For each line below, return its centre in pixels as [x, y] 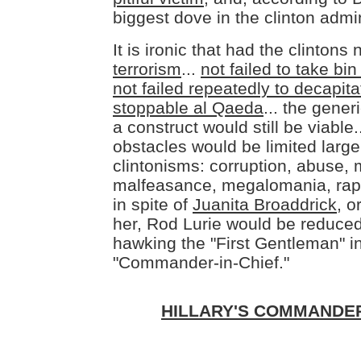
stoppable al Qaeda [188, 108]
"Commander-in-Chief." [201, 262]
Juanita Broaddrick [265, 204]
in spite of [153, 204]
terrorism [147, 69]
